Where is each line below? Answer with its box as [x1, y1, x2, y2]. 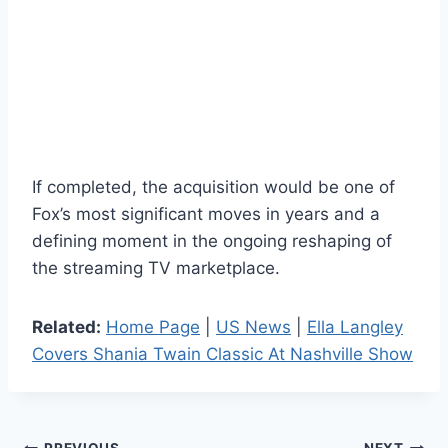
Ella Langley [307, 316, 403, 337]
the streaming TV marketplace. [32, 257, 280, 278]
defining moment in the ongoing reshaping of [32, 230, 392, 251]
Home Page [106, 316, 200, 337]
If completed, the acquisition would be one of [32, 176, 395, 197]
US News [216, 316, 291, 337]
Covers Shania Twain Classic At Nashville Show [32, 343, 413, 364]
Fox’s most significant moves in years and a [32, 203, 380, 224]
